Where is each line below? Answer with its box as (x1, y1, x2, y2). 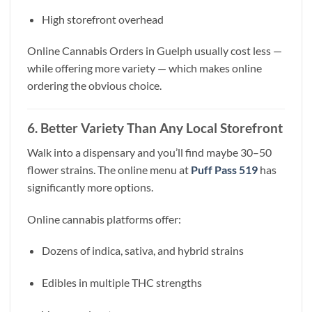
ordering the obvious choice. (27, 79, 162, 93)
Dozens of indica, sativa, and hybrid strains (41, 244, 244, 258)
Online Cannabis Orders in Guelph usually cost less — (27, 44, 282, 58)
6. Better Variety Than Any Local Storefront (27, 120, 283, 136)
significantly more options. (27, 180, 153, 194)
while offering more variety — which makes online (27, 61, 262, 75)
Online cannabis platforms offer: (27, 212, 181, 226)
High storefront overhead (41, 12, 164, 26)
